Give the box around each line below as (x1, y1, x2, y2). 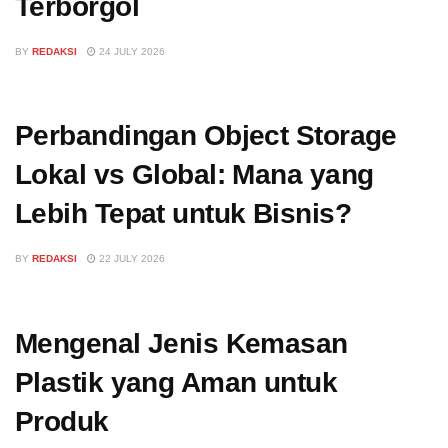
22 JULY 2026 (96, 253, 165, 265)
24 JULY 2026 (96, 45, 165, 57)
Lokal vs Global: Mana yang (15, 159, 374, 191)
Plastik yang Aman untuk (15, 366, 338, 398)
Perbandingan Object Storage (15, 120, 397, 152)
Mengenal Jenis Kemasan (15, 327, 348, 359)
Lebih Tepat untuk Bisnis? (15, 198, 352, 230)
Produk (15, 405, 109, 437)
